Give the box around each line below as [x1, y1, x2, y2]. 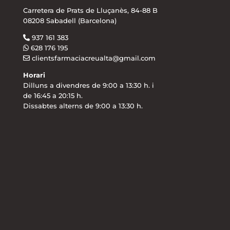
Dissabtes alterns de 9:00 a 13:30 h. [23, 101, 143, 110]
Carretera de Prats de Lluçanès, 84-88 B [23, 6, 158, 14]
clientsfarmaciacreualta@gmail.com [31, 53, 156, 62]
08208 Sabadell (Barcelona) [23, 16, 117, 25]
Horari [23, 70, 45, 79]
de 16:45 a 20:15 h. [23, 91, 83, 100]
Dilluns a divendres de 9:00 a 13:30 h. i [23, 81, 154, 89]
